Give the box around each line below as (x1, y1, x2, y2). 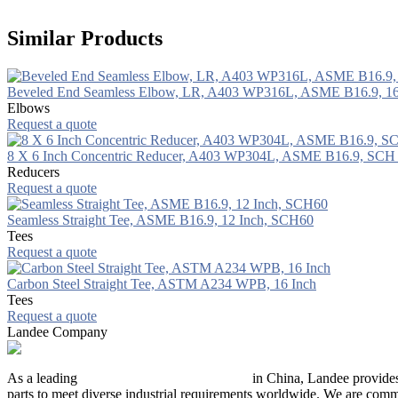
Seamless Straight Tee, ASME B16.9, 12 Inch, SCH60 (7, 211, 314, 227)
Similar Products (7, 26, 163, 50)
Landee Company (7, 323, 107, 339)
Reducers (7, 163, 60, 179)
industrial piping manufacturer (81, 370, 249, 386)
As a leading (7, 370, 81, 386)
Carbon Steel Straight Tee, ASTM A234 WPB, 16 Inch (7, 275, 316, 291)
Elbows (7, 99, 50, 115)
